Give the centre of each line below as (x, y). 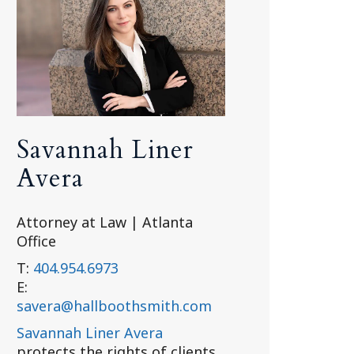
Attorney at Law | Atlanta (104, 222)
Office (36, 241)
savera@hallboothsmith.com (114, 306)
